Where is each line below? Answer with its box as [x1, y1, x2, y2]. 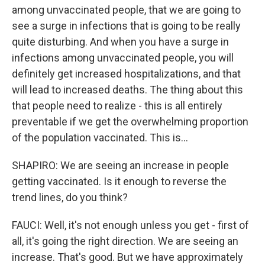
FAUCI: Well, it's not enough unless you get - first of [12, 219, 249, 231]
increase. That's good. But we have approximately [12, 251, 243, 263]
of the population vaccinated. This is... [12, 131, 188, 144]
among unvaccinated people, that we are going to [12, 4, 241, 16]
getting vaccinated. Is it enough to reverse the [12, 175, 227, 188]
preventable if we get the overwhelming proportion [12, 115, 248, 128]
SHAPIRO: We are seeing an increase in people [12, 159, 229, 172]
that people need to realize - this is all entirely [12, 99, 222, 112]
